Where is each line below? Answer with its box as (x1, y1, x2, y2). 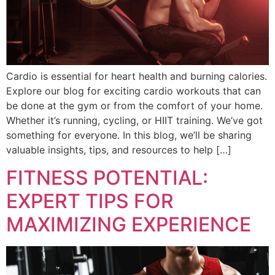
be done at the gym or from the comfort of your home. (6, 99, 263, 112)
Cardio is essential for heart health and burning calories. (6, 70, 267, 83)
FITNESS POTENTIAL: (6, 165, 208, 190)
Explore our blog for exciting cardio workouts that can (6, 85, 261, 98)
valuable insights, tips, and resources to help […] (6, 144, 231, 157)
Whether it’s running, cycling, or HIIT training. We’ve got (6, 114, 263, 127)
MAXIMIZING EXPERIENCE (6, 212, 251, 236)
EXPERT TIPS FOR (6, 188, 174, 213)
